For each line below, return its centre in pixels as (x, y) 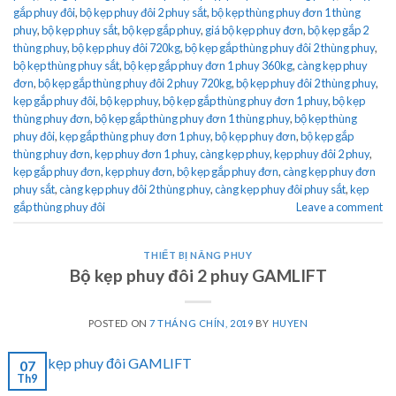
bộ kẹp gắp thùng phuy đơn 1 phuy (245, 100)
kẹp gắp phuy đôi (54, 100)
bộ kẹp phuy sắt (80, 30)
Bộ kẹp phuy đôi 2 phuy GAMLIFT (198, 275)
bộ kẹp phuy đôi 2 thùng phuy (306, 83)
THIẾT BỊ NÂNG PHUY (198, 255)
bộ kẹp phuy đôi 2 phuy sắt (143, 12)
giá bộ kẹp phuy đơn (254, 30)
